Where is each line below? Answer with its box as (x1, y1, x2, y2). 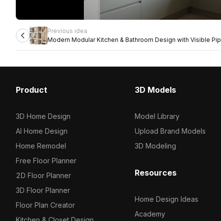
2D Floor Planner (16, 171, 71, 180)
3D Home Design (16, 112, 71, 120)
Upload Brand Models (134, 127, 206, 135)
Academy (134, 210, 165, 218)
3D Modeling (134, 142, 176, 150)
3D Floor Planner (16, 186, 70, 194)
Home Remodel (16, 142, 66, 150)
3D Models (134, 85, 176, 95)
